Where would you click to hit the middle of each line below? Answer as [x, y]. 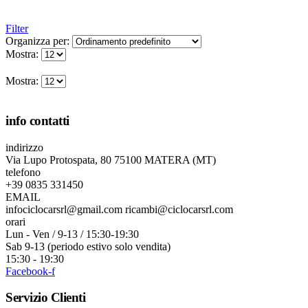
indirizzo [24, 147]
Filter [17, 29]
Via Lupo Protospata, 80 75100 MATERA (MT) [111, 159]
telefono [23, 172]
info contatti [37, 121]
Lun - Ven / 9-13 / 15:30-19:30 [72, 234]
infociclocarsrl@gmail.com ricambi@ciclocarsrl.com [119, 209]
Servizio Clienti [46, 298]
